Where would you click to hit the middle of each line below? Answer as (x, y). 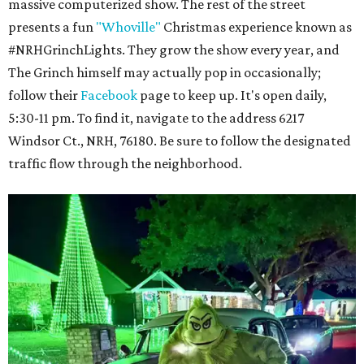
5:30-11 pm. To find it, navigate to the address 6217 (156, 118)
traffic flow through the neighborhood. (125, 164)
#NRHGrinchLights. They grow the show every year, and (174, 50)
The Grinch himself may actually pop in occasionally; (165, 73)
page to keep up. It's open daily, (232, 95)
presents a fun (52, 27)
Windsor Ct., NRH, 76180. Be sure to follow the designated (180, 141)
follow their (44, 95)
